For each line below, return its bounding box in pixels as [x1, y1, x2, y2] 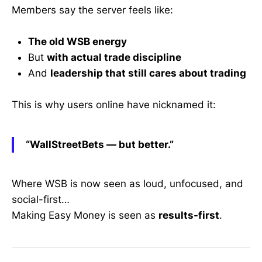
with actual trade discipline [47, 51, 181, 63]
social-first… [12, 194, 70, 206]
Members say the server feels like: [12, 4, 173, 16]
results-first [158, 209, 219, 222]
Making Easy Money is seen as [12, 209, 158, 222]
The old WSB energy [28, 35, 127, 47]
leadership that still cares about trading [50, 67, 246, 79]
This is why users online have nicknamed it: [12, 98, 216, 111]
